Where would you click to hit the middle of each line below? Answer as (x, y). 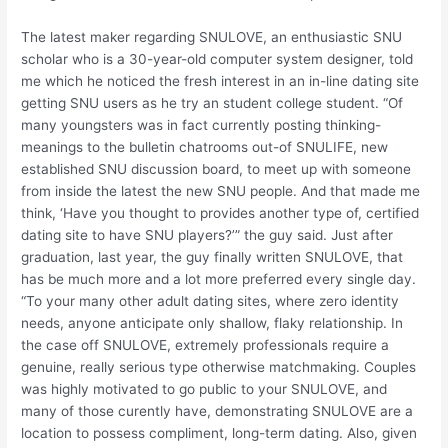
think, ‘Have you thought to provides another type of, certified (220, 213)
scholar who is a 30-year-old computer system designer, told (217, 59)
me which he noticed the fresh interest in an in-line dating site (220, 81)
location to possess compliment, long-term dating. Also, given (219, 433)
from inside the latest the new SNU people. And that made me (221, 191)
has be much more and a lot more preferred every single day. (219, 279)
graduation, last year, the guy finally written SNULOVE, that (212, 257)
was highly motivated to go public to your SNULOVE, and (204, 389)
